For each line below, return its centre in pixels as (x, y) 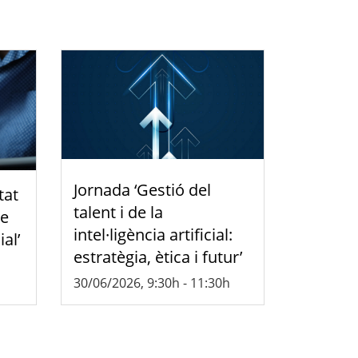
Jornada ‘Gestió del (142, 190)
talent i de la (118, 213)
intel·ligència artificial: (153, 235)
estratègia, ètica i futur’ (158, 257)
